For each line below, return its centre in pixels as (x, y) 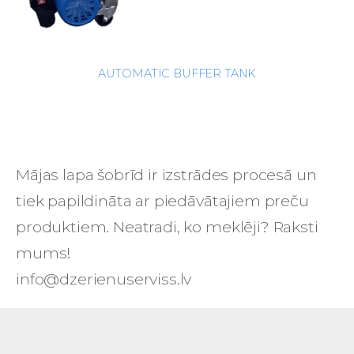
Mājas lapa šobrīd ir (89, 175)
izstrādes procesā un (239, 175)
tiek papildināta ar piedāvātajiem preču (162, 201)
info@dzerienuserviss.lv (104, 279)
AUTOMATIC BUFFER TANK (177, 74)
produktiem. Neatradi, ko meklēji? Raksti (167, 227)
